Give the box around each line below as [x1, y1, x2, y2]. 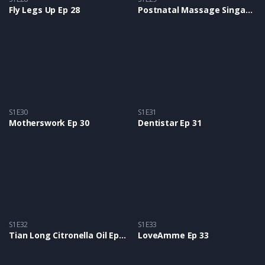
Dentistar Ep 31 [138, 117, 202, 128]
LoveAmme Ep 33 [138, 230, 209, 241]
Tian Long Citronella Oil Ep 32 [118, 230, 126, 241]
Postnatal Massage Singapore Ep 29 [245, 4, 253, 16]
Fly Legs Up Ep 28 [9, 4, 80, 16]
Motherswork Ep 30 [9, 117, 89, 128]
